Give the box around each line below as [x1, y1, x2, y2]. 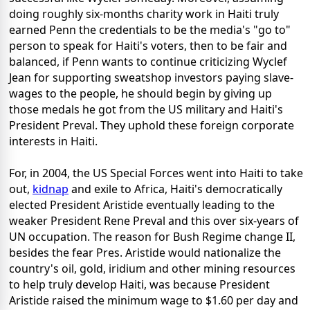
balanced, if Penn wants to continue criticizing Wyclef [9, 54, 287, 70]
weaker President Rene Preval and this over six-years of [9, 213, 299, 229]
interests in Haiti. [9, 134, 98, 149]
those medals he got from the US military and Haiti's [9, 102, 283, 118]
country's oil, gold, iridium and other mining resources [9, 261, 295, 277]
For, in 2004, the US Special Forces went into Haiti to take [9, 165, 303, 181]
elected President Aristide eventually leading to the [9, 197, 275, 213]
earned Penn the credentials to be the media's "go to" [9, 22, 291, 38]
